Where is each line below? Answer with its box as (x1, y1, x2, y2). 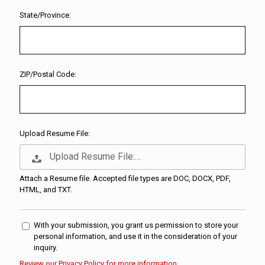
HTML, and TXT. (20, 185, 72, 194)
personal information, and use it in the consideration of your (34, 231, 237, 241)
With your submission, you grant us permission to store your (34, 220, 238, 230)
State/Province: (20, 11, 71, 20)
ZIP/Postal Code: (20, 70, 76, 79)
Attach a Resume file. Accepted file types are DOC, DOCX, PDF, (20, 173, 231, 183)
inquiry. (34, 243, 57, 252)
